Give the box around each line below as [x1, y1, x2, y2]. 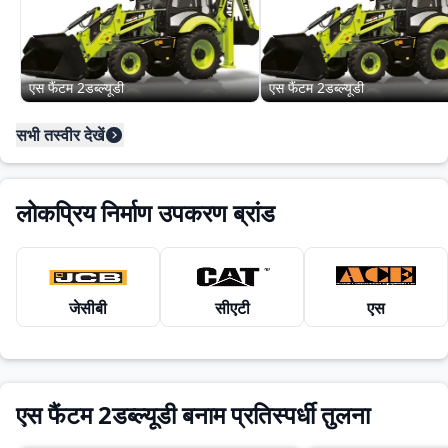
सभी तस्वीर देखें [16, 124, 104, 146]
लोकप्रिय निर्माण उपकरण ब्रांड [16, 196, 275, 229]
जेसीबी [69, 297, 107, 319]
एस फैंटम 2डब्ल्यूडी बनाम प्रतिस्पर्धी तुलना [16, 398, 370, 431]
